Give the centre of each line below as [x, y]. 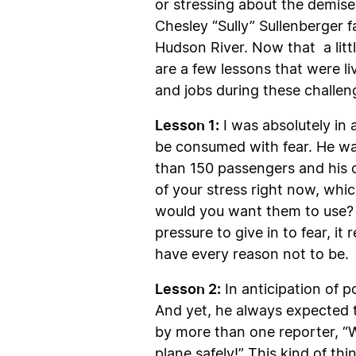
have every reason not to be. [252, 255]
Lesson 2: [188, 289]
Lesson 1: [187, 125]
